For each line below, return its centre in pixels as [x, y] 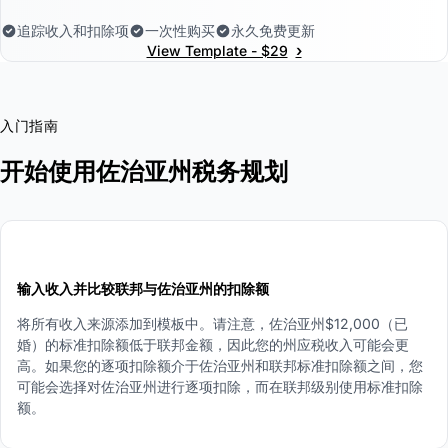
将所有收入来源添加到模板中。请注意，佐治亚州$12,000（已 [212, 323]
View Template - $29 [217, 50]
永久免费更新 [273, 30]
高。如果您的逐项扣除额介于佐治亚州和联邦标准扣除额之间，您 [220, 365]
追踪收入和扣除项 [73, 30]
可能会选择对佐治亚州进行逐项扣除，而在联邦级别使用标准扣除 [220, 386]
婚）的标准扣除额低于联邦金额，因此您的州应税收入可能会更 [213, 344]
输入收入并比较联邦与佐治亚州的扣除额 [143, 288]
